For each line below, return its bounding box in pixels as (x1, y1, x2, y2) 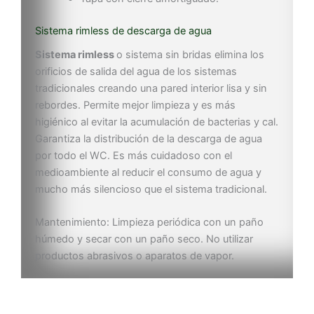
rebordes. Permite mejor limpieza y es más (35, 98, 235, 111)
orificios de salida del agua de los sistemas (35, 64, 237, 78)
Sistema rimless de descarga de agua (35, 24, 212, 37)
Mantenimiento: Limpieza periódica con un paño (35, 216, 264, 229)
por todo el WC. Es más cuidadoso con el (35, 149, 232, 162)
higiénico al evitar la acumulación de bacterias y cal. (35, 115, 278, 128)
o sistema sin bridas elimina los (116, 48, 264, 61)
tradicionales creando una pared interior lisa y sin (35, 81, 267, 95)
